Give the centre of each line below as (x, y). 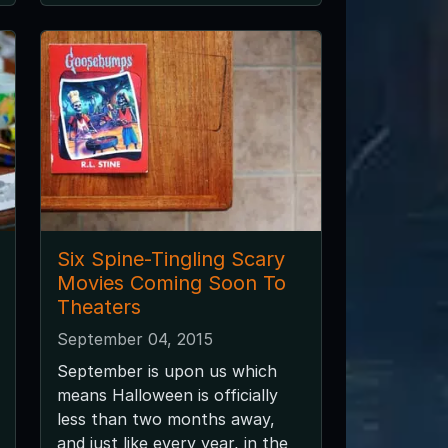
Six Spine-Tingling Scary (170, 258)
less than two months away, (165, 418)
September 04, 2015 (134, 338)
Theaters (98, 306)
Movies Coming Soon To (171, 282)
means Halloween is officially (167, 394)
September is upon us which (166, 370)
